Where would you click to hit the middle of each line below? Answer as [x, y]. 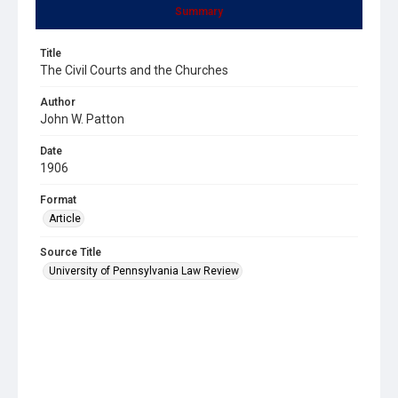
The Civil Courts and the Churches [134, 70]
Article [65, 218]
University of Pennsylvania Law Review [144, 271]
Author [58, 102]
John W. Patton [82, 119]
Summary [199, 11]
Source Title [71, 252]
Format [58, 199]
